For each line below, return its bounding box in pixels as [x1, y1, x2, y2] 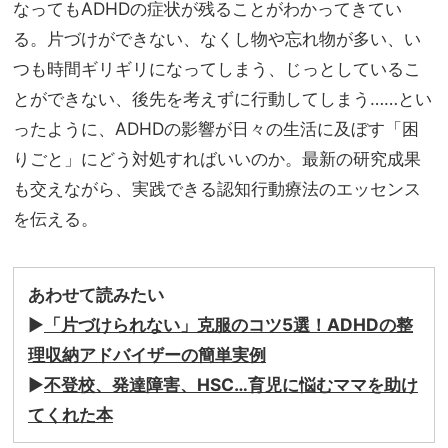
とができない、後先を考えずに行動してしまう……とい [13, 87, 432, 109]
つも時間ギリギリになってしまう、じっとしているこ [13, 57, 421, 79]
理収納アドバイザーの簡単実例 [28, 343, 266, 365]
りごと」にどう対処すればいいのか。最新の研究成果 [13, 147, 421, 169]
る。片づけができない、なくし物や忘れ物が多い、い [13, 27, 421, 49]
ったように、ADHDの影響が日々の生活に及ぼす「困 [13, 117, 419, 139]
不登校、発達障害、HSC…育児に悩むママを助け [44, 373, 418, 395]
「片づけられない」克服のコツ [44, 313, 282, 335]
